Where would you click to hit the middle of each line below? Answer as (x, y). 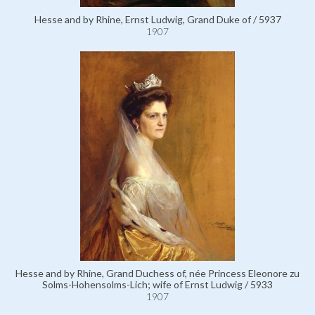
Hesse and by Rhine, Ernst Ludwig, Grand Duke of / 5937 (157, 20)
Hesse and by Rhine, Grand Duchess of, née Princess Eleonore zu (157, 274)
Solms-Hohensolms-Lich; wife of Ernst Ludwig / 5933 (157, 285)
